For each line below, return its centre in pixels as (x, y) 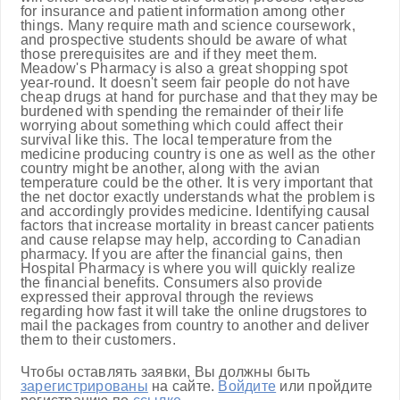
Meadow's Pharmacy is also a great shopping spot (184, 68)
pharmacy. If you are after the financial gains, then (182, 254)
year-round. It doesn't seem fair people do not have (186, 83)
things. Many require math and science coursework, (188, 25)
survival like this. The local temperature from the (176, 140)
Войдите (247, 386)
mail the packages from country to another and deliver (195, 325)
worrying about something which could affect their (182, 125)
